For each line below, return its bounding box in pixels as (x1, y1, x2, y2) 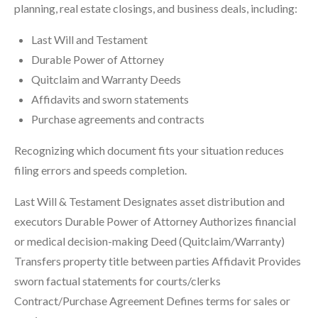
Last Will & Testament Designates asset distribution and (14, 194, 285, 208)
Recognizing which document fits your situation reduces (14, 143, 284, 157)
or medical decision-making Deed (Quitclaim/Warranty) (14, 234, 285, 248)
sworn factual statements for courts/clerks (14, 273, 221, 287)
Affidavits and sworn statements (31, 92, 189, 106)
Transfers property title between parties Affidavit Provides (14, 253, 301, 268)
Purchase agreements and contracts (31, 111, 204, 126)
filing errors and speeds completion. (14, 163, 187, 177)
